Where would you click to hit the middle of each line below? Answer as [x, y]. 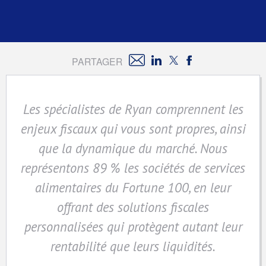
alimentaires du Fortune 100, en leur [133, 187]
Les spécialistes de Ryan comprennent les [133, 109]
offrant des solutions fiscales [133, 207]
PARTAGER [97, 61]
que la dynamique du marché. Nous [133, 148]
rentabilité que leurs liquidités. [133, 246]
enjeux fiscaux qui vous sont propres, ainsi [133, 128]
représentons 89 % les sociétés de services [133, 167]
